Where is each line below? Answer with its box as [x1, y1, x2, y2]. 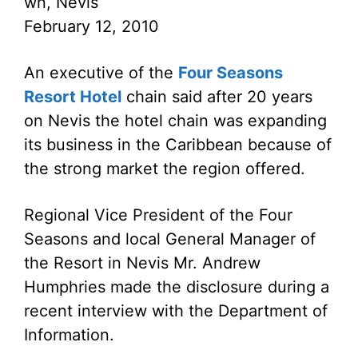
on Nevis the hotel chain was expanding [24, 111, 327, 130]
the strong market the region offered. [24, 159, 305, 178]
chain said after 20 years [121, 87, 312, 106]
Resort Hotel [24, 87, 121, 106]
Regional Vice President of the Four [24, 205, 292, 225]
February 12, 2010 [24, 17, 159, 36]
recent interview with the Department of [24, 301, 328, 320]
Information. [24, 325, 114, 344]
